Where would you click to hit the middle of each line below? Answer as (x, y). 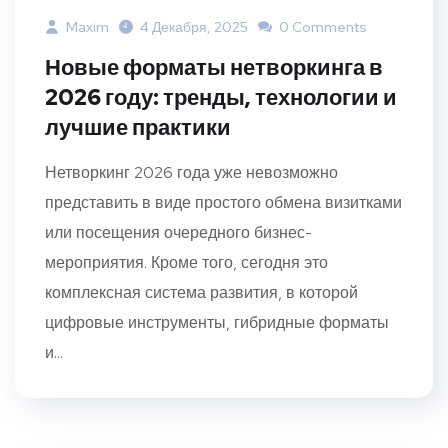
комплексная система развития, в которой (201, 292)
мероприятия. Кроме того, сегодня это (186, 262)
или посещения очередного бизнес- (178, 232)
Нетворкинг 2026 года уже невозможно (191, 172)
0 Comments (321, 26)
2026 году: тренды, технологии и (221, 97)
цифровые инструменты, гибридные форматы (217, 322)
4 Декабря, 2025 (194, 26)
